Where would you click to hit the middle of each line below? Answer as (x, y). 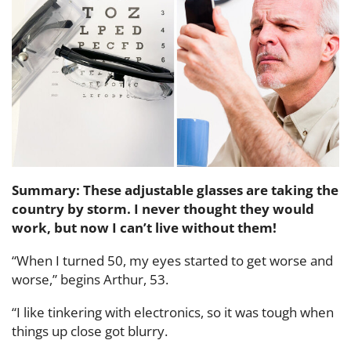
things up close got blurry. (91, 331)
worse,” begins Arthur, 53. (90, 279)
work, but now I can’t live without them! (144, 227)
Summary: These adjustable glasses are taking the (175, 190)
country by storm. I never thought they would (163, 208)
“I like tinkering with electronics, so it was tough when (173, 312)
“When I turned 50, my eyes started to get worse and (172, 260)
